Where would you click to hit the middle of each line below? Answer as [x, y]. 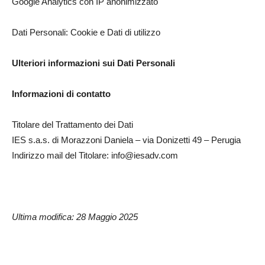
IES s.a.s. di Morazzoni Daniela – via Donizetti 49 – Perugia [126, 140]
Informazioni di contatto [61, 94]
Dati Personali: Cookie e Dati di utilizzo [86, 32]
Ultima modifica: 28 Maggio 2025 [75, 217]
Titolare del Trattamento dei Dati [72, 125]
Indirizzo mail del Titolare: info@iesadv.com [95, 155]
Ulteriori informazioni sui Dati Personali [93, 63]
